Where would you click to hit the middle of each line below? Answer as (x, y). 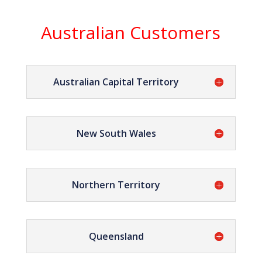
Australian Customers (131, 32)
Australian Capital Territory (116, 82)
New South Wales (116, 133)
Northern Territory (116, 185)
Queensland (116, 236)
